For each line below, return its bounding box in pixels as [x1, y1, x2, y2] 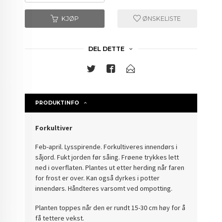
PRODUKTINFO [35, 99, 80, 106]
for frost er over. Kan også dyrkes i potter [35, 173, 160, 183]
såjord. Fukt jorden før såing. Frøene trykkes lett [35, 153, 179, 162]
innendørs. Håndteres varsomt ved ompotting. [35, 184, 173, 193]
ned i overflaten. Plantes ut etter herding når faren [35, 163, 185, 172]
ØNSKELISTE [141, 14, 181, 22]
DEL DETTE [88, 45, 124, 53]
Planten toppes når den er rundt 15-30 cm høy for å [35, 203, 186, 212]
